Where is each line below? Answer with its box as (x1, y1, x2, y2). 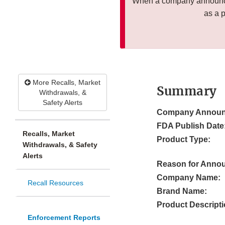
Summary (157, 83, 217, 99)
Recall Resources (28, 179, 83, 187)
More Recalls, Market (31, 78, 100, 87)
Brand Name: (157, 187, 207, 196)
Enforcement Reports (28, 213, 100, 222)
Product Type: (157, 135, 210, 144)
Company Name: (157, 173, 220, 182)
